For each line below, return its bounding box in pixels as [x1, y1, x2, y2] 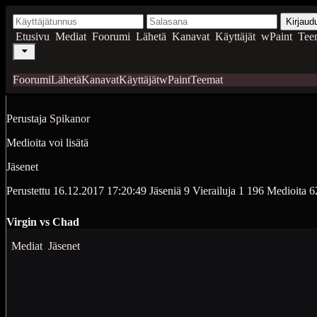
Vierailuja [192, 185, 236, 197]
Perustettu [6, 185, 50, 197]
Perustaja [6, 113, 47, 125]
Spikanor [50, 113, 90, 125]
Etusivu [16, 30, 50, 42]
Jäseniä [149, 185, 181, 197]
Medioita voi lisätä [6, 137, 88, 149]
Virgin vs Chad [6, 216, 79, 228]
